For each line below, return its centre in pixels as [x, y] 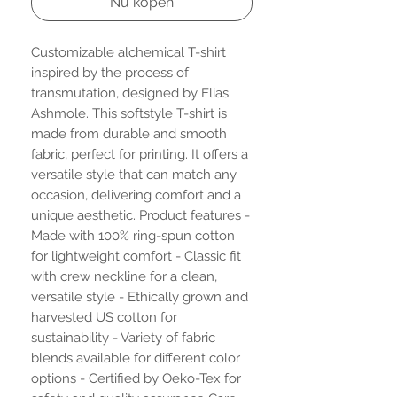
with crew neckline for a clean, [124, 276]
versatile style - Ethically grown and [140, 296]
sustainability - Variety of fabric [123, 337]
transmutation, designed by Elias [130, 93]
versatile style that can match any [134, 174]
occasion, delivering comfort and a [136, 195]
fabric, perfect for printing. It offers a [140, 154]
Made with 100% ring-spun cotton [133, 235]
